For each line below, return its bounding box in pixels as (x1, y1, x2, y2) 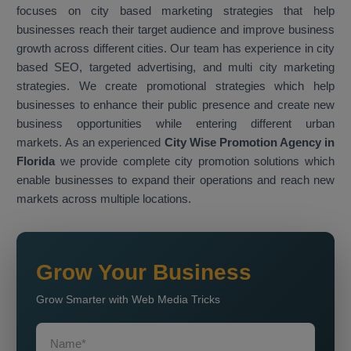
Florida (16, 154, 60, 168)
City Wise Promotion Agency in (161, 136, 335, 150)
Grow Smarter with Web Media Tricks (36, 293, 220, 306)
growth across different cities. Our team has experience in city (16, 42, 335, 56)
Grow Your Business (36, 260, 251, 285)
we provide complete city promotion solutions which (60, 154, 335, 168)
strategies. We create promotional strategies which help (16, 79, 335, 93)
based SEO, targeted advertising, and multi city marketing (16, 60, 335, 74)
